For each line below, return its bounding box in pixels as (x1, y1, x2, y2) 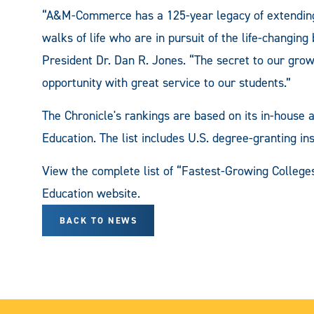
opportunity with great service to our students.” (42, 74, 291, 91)
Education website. (42, 184, 140, 202)
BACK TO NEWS (59, 214, 138, 226)
